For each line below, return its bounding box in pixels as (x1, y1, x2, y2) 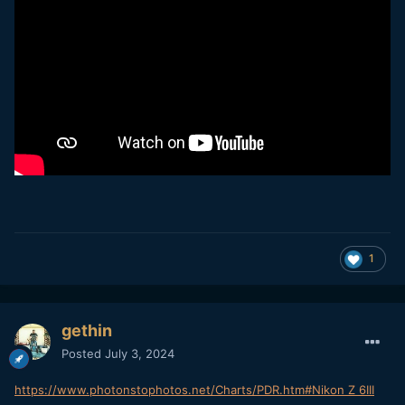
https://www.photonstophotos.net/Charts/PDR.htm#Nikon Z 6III (14, 381, 374, 397)
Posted (61, 345, 105, 361)
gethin (61, 320, 112, 340)
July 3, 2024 (105, 345, 174, 361)
